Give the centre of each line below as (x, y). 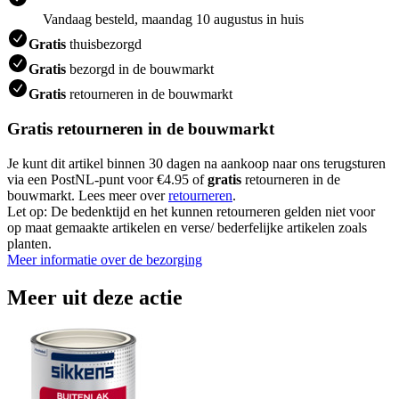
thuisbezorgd (104, 45)
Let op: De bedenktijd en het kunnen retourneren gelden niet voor (191, 211)
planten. (29, 243)
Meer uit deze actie (95, 297)
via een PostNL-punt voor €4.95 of (107, 179)
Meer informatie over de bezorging (105, 259)
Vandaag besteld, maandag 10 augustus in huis (173, 20)
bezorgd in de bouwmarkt (140, 69)
